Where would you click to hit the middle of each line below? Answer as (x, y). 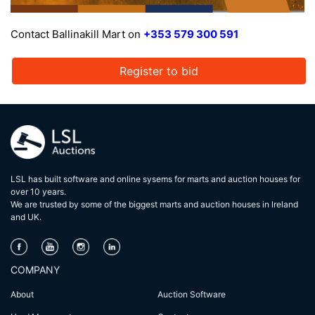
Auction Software (192, 295)
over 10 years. (38, 191)
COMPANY (35, 269)
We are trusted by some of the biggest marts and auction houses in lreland (154, 204)
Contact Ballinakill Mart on (77, 34)
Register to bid (159, 71)
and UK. (26, 217)
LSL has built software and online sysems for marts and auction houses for (155, 179)
